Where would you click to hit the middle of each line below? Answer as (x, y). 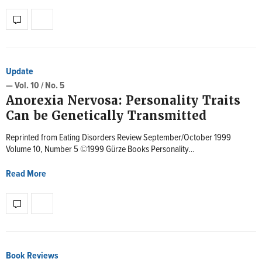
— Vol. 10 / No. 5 (35, 86)
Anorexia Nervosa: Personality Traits (123, 101)
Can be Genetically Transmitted (106, 116)
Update (20, 72)
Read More (26, 174)
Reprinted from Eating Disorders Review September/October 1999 (118, 138)
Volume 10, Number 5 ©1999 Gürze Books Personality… (100, 149)
